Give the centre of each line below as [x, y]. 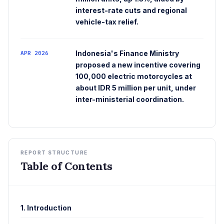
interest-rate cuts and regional [131, 10]
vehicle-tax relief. [107, 22]
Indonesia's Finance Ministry [127, 53]
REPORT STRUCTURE [54, 153]
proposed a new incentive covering [138, 65]
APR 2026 [34, 53]
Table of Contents [66, 166]
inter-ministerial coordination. [130, 99]
